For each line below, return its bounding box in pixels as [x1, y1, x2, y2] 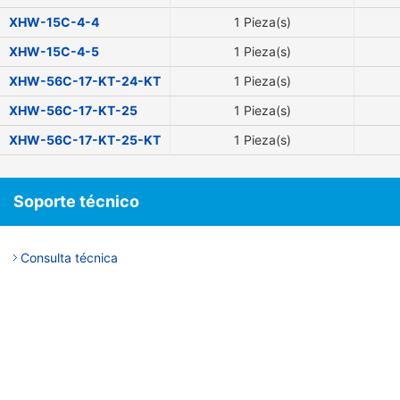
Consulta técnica [21, 249, 118, 265]
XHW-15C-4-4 [9, 13, 99, 29]
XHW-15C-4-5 [9, 43, 99, 59]
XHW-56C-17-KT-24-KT [9, 72, 161, 88]
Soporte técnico [13, 191, 139, 211]
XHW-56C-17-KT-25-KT [9, 131, 161, 147]
